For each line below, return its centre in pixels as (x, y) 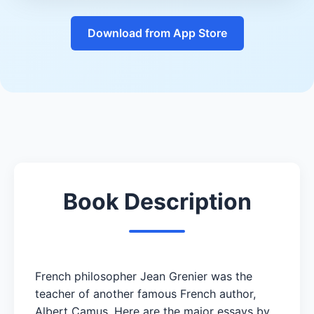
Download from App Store (157, 33)
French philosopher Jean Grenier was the (144, 276)
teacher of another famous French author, (145, 293)
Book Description (157, 201)
